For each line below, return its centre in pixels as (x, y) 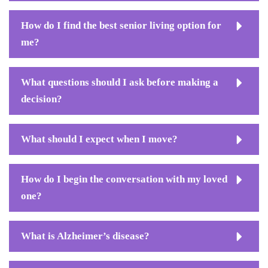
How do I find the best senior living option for (121, 25)
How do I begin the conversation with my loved (124, 179)
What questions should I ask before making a (120, 82)
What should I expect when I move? (99, 139)
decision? (42, 99)
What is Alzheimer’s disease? (85, 236)
